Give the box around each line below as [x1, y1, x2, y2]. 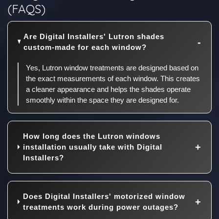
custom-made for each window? [23, 43, 147, 51]
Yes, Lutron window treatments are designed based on [26, 63, 198, 72]
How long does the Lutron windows [23, 131, 161, 140]
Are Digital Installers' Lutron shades [23, 32, 165, 41]
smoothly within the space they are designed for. [26, 95, 179, 104]
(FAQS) [7, 1, 45, 16]
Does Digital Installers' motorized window [23, 192, 186, 200]
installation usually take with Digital [23, 142, 163, 151]
